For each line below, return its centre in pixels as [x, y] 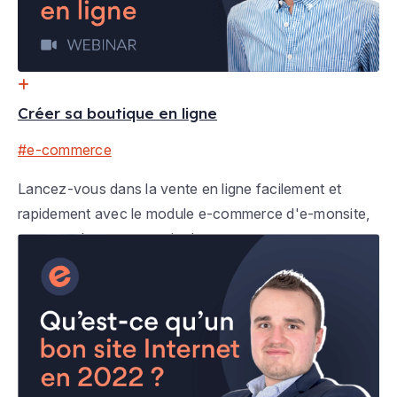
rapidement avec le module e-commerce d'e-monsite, [194, 214]
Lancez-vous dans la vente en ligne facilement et [179, 189]
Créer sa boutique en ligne [117, 113]
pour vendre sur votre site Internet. [132, 239]
